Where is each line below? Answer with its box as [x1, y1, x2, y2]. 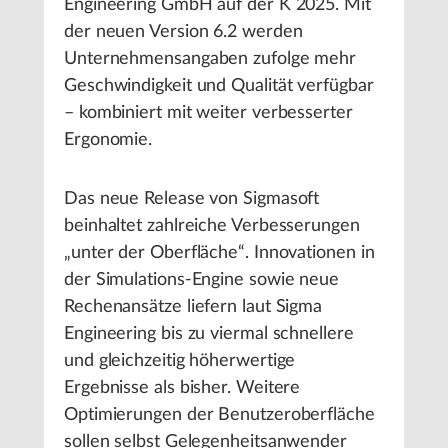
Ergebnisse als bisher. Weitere [64, 379, 301, 397]
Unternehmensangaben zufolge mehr [64, 50, 357, 68]
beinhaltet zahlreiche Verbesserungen [64, 217, 360, 235]
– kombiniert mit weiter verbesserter [64, 104, 353, 122]
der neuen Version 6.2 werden [64, 23, 303, 41]
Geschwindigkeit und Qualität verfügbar [64, 77, 374, 95]
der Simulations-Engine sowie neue [64, 271, 340, 289]
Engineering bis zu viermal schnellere [64, 325, 354, 343]
